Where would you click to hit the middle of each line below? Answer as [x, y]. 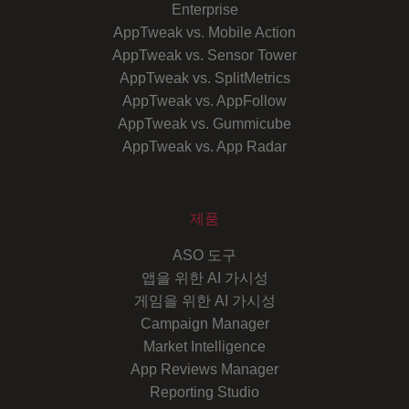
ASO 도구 [204, 255]
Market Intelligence [204, 346]
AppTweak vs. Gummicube [204, 123]
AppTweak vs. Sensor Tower [204, 55]
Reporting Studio [204, 392]
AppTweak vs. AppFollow [204, 100]
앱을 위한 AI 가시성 [204, 278]
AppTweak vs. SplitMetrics [204, 78]
